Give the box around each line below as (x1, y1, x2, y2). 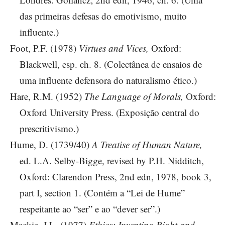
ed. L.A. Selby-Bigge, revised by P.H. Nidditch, (20, 154, 204, 167)
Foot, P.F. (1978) (10, 41, 79, 54)
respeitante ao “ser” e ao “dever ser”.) (20, 202, 160, 215)
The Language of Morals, (84, 89, 186, 102)
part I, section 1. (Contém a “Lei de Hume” (20, 186, 185, 199)
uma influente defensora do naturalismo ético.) (20, 73, 197, 86)
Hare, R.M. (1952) (10, 89, 84, 102)
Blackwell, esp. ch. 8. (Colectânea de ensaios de (20, 57, 202, 70)
